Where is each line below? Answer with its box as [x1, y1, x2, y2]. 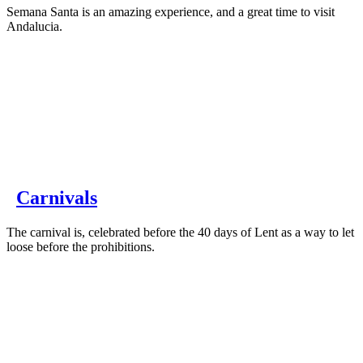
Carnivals [16, 187, 97, 209]
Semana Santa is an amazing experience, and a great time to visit [6, 4, 335, 19]
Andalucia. [6, 19, 62, 33]
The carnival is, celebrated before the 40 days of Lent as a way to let [6, 225, 354, 240]
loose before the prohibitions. [6, 240, 155, 254]
